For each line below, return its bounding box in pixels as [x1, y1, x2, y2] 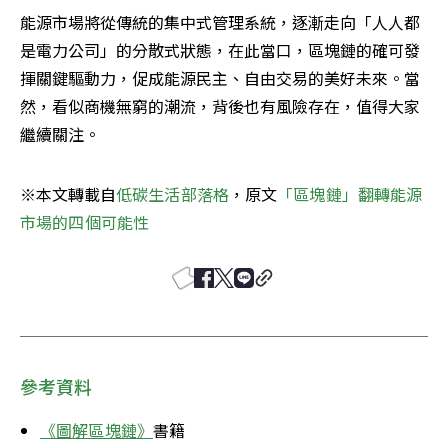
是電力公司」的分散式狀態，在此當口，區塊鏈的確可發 [20, 38, 420, 63]
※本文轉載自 [20, 182, 116, 207]
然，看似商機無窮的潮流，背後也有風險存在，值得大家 [20, 94, 420, 119]
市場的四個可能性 [20, 210, 150, 235]
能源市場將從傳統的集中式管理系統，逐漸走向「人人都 [20, 10, 420, 35]
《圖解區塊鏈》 [40, 418, 154, 443]
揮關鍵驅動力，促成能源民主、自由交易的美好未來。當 [20, 66, 420, 91]
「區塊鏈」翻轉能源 [277, 182, 423, 207]
